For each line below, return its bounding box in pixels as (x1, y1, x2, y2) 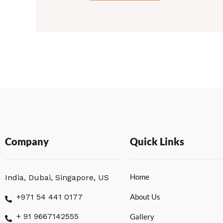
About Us (129, 192, 160, 202)
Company (5, 135, 49, 148)
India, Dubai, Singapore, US (5, 173, 109, 183)
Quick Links (129, 135, 184, 148)
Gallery (129, 212, 154, 222)
